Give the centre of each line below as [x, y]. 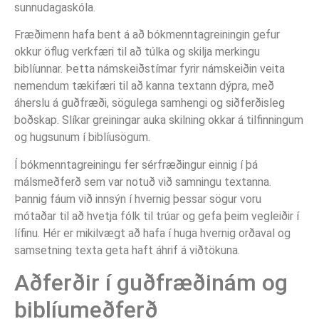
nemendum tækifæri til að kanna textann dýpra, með [144, 86]
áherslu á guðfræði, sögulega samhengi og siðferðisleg [150, 103]
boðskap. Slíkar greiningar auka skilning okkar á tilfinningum [159, 120]
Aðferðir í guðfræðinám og [151, 282]
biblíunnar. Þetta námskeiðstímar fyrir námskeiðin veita [150, 69]
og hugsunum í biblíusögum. [82, 137]
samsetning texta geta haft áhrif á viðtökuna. [127, 250]
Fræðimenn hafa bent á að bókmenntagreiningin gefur [147, 35]
